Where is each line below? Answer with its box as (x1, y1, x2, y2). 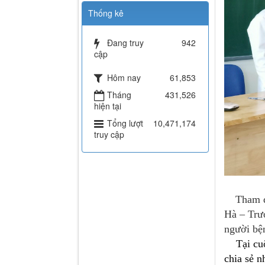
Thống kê (88, 7, 124, 20)
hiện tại (94, 100, 121, 112)
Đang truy (107, 37, 144, 49)
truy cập (94, 128, 124, 141)
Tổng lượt (107, 117, 143, 130)
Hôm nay (107, 72, 141, 84)
